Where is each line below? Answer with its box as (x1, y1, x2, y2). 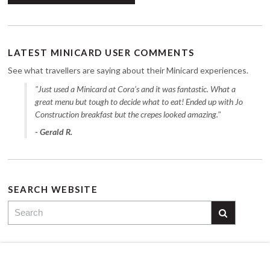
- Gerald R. (35, 127, 73, 137)
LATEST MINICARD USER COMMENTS (8, 47, 195, 58)
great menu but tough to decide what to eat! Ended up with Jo (35, 96, 243, 107)
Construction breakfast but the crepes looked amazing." (35, 109, 221, 120)
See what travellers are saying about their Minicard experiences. (8, 65, 249, 76)
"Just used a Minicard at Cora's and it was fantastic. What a (35, 84, 236, 95)
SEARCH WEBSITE (8, 184, 98, 195)
